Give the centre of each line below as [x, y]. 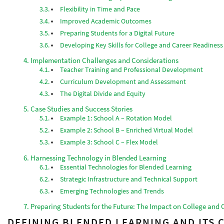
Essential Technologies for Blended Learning [126, 167]
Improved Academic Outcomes [106, 21]
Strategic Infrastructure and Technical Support [129, 179]
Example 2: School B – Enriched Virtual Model [127, 130]
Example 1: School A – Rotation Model [116, 118]
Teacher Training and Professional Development [132, 70]
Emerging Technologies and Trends [112, 191]
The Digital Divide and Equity [103, 94]
